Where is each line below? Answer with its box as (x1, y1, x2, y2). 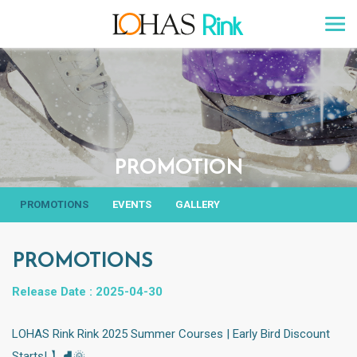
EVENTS (112, 198, 151, 210)
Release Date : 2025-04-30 (12, 284, 163, 299)
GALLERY (175, 198, 220, 210)
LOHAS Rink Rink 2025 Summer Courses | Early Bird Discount (12, 327, 330, 341)
